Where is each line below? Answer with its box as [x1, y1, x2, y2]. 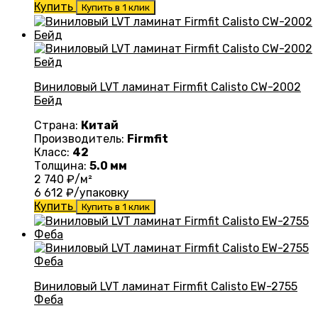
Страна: [34, 119, 81, 133]
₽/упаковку [63, 186, 129, 200]
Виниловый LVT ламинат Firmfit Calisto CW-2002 [34, 80, 301, 94]
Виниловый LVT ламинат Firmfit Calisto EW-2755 [34, 280, 297, 294]
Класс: [34, 146, 72, 160]
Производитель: [34, 132, 127, 146]
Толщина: [34, 159, 89, 173]
